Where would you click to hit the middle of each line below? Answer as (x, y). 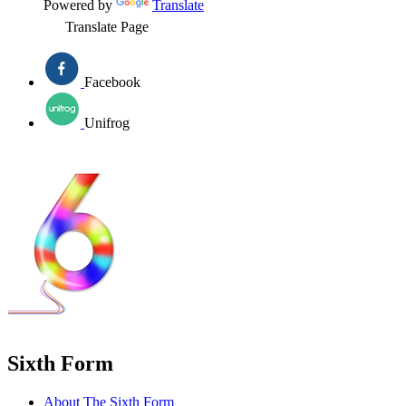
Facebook (112, 82)
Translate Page (107, 26)
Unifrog (107, 122)
